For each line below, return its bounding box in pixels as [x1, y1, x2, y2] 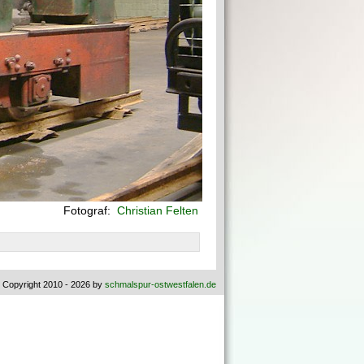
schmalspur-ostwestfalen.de [105, 279, 216, 289]
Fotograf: [63, 204, 114, 217]
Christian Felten [114, 204, 198, 217]
